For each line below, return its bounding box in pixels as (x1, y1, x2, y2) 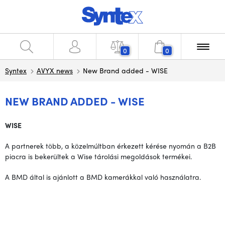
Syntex (5, 65, 27, 75)
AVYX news (37, 65, 73, 75)
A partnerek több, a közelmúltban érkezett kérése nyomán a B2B (5, 141, 216, 151)
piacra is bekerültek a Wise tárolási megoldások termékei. (5, 151, 192, 161)
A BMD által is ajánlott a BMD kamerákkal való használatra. (5, 172, 201, 182)
